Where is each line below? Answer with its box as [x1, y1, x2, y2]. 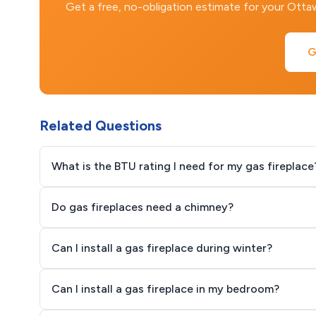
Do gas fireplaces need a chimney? [51, 200, 233, 214]
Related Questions [39, 117, 162, 134]
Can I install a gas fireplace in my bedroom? [51, 282, 279, 296]
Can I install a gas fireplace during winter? [51, 241, 272, 255]
